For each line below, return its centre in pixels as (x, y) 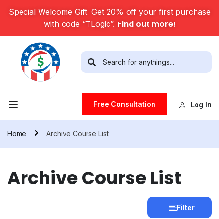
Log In (201, 104)
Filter (186, 208)
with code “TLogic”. (80, 24)
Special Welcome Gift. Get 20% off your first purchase (109, 12)
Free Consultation (124, 104)
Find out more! (146, 24)
